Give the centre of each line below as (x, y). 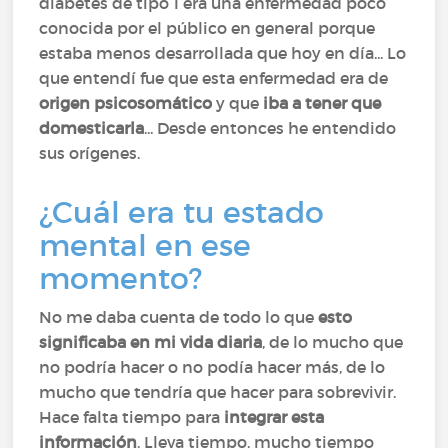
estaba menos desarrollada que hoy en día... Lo (223, 53)
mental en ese (145, 245)
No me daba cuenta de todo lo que (179, 317)
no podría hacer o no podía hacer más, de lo (212, 367)
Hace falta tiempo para (132, 417)
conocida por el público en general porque (207, 28)
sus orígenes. (92, 153)
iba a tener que (322, 103)
